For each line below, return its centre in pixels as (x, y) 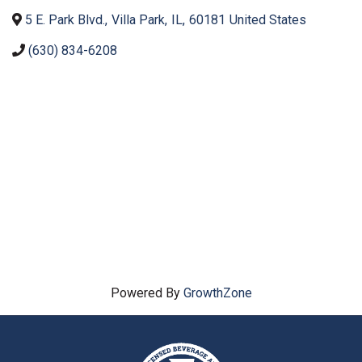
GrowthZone (217, 293)
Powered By (147, 293)
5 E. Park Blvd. (65, 20)
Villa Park (138, 20)
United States (268, 20)
